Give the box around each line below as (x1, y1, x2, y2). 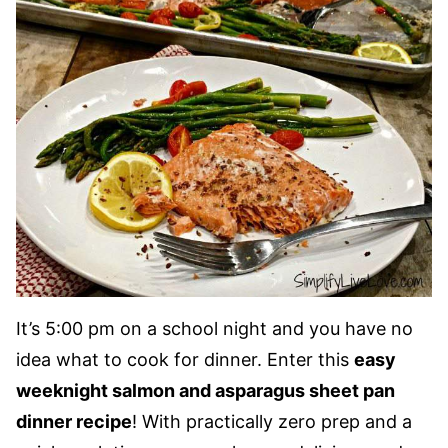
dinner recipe (16, 411, 132, 432)
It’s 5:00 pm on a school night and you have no (16, 318, 413, 339)
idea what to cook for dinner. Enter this (16, 349, 354, 370)
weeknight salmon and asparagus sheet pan (16, 380, 395, 401)
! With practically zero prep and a (132, 411, 412, 432)
